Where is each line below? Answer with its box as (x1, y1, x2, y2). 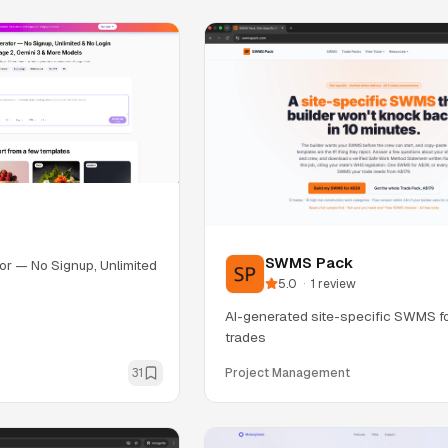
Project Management (225, 364, 350, 381)
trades (225, 327, 266, 346)
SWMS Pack (265, 252, 353, 272)
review (318, 275, 356, 292)
